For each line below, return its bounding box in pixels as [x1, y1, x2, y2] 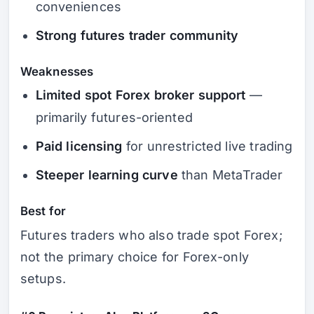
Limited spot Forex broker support [35, 88, 246, 103]
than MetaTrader [177, 168, 283, 183]
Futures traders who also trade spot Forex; [20, 227, 282, 243]
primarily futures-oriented [35, 110, 193, 125]
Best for [20, 204, 67, 219]
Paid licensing [35, 139, 123, 154]
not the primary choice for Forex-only [20, 249, 249, 264]
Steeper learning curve [35, 168, 178, 183]
